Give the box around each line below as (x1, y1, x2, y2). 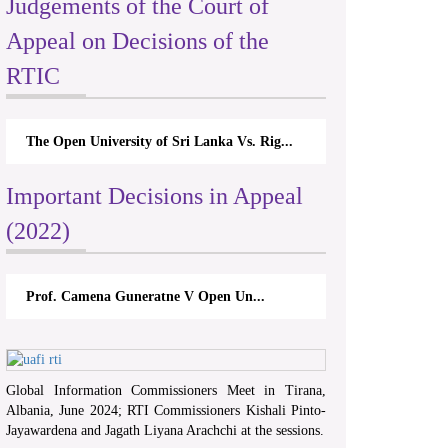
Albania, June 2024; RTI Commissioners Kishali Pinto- (6, 403, 326, 419)
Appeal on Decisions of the (6, 28, 269, 55)
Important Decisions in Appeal (6, 183, 303, 210)
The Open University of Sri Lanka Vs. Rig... (26, 134, 293, 150)
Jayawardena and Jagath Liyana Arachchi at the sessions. (6, 423, 324, 439)
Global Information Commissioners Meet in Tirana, (6, 383, 326, 399)
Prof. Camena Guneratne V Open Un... (26, 289, 265, 305)
